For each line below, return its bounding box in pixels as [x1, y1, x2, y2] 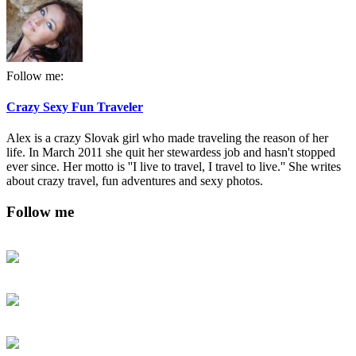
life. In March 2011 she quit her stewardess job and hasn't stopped [6, 145, 335, 160]
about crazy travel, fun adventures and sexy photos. [6, 174, 263, 188]
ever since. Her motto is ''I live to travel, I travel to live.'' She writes [6, 160, 341, 174]
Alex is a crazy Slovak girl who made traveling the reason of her [6, 131, 328, 145]
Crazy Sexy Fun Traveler [6, 99, 143, 114]
